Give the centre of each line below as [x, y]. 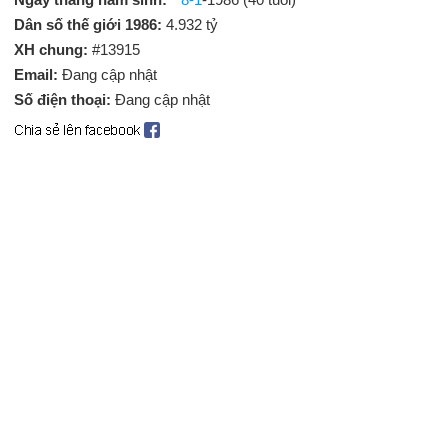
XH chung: [51, 49]
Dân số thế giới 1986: [90, 24]
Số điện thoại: [64, 99]
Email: [38, 74]
